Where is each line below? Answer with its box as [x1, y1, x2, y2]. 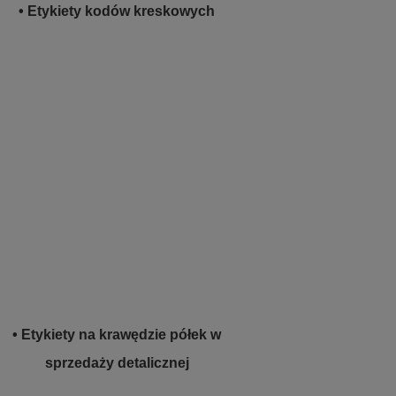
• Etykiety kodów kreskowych [19, 4, 216, 19]
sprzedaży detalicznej [44, 355, 189, 370]
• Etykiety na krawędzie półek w [12, 327, 222, 342]
